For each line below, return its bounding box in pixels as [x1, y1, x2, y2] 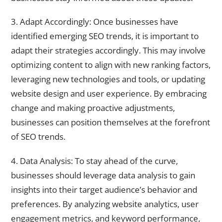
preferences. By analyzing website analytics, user [11, 198, 199, 210]
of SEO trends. [11, 131, 65, 143]
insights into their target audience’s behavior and [11, 183, 197, 195]
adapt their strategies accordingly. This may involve [11, 45, 206, 56]
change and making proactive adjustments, [11, 102, 175, 114]
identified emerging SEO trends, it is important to [11, 30, 199, 42]
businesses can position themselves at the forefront [11, 116, 210, 128]
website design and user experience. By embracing [11, 88, 207, 100]
